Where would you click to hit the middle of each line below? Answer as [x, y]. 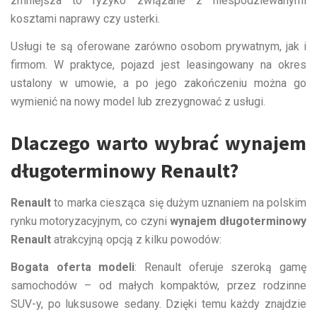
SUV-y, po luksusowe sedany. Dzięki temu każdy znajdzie [158, 304]
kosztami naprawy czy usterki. [85, 18]
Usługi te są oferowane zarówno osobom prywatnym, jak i [158, 46]
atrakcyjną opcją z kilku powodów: [136, 239]
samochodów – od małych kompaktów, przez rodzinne [158, 285]
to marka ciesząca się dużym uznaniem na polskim [179, 202]
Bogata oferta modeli [73, 267]
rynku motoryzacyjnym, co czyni [90, 221]
